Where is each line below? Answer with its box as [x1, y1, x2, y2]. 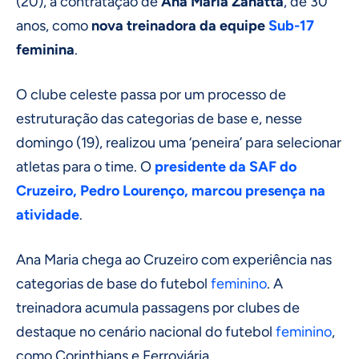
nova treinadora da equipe [88, 17, 268, 35]
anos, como [16, 17, 88, 35]
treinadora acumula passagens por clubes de [16, 299, 300, 317]
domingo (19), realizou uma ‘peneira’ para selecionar [16, 134, 341, 152]
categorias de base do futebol [16, 275, 211, 293]
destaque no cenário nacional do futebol [16, 323, 276, 341]
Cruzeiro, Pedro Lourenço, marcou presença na [16, 182, 325, 200]
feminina [16, 41, 75, 59]
